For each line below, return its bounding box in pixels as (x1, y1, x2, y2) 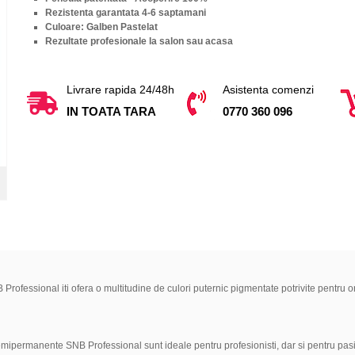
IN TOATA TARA (66, 104, 156, 118)
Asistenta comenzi (223, 82, 315, 96)
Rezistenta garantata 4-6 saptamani (44, 6, 206, 18)
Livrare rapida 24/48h (66, 82, 174, 96)
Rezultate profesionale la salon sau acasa (44, 35, 233, 47)
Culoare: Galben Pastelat (44, 21, 158, 32)
